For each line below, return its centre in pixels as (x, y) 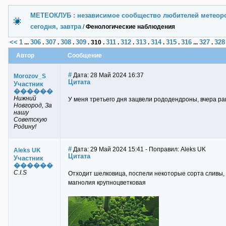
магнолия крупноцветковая (107, 183)
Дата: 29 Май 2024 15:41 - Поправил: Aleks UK (139, 149)
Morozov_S (30, 76)
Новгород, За (33, 105)
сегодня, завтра (56, 26)
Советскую (30, 120)
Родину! (25, 127)
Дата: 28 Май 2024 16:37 (108, 75)
